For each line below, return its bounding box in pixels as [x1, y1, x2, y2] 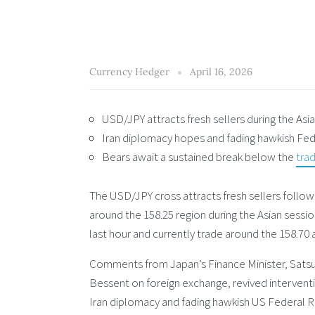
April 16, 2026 [190, 65, 252, 78]
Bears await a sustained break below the [102, 148, 296, 165]
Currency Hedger [89, 65, 172, 78]
